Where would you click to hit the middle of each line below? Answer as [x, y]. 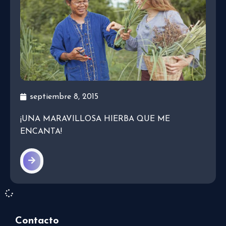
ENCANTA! [41, 132]
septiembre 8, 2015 [64, 97]
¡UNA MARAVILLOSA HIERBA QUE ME [95, 119]
